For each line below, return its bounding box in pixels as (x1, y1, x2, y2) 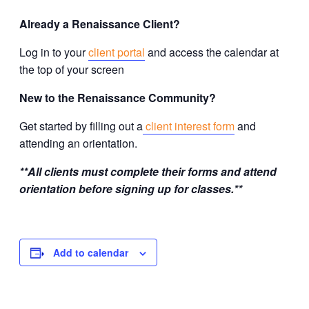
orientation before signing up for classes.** (19, 181, 242, 197)
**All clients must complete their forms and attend (19, 163, 277, 180)
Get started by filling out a (19, 118, 143, 134)
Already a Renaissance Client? (19, 16, 183, 32)
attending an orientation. (19, 135, 140, 152)
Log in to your (19, 44, 88, 61)
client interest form (143, 118, 235, 134)
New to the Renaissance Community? (19, 90, 216, 106)
